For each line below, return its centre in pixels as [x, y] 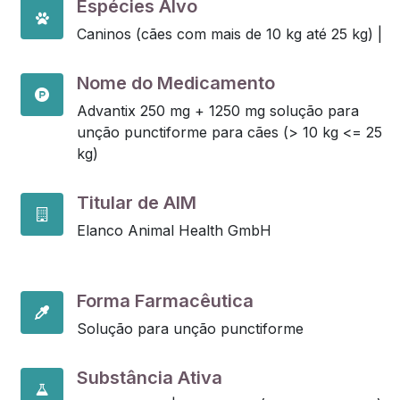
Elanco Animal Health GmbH [174, 230]
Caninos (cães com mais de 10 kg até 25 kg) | [229, 34]
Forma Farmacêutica [165, 301]
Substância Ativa [150, 378]
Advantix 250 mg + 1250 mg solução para [218, 111]
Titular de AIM [137, 203]
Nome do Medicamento [176, 83]
